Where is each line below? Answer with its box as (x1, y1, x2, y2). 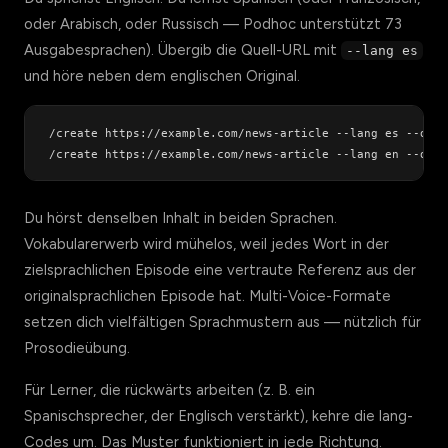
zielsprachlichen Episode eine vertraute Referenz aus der (24, 261, 416, 279)
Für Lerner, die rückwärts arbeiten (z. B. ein (24, 381, 315, 399)
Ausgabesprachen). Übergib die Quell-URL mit (24, 41, 341, 59)
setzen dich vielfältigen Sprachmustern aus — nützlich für (24, 313, 421, 331)
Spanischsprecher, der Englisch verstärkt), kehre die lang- (24, 407, 413, 425)
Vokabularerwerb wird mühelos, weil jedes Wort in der (24, 235, 389, 253)
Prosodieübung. (24, 339, 130, 357)
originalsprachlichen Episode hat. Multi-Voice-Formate (24, 287, 391, 305)
